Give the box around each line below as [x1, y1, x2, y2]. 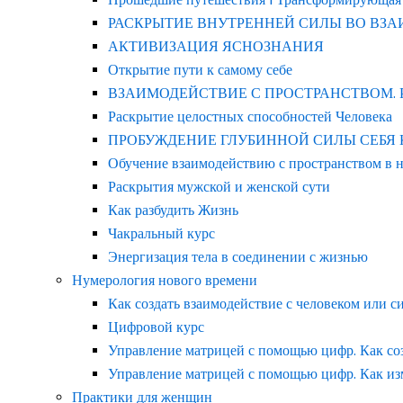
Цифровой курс [108, 318, 204, 336]
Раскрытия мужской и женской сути [108, 178, 330, 195]
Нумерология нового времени [72, 272, 261, 289]
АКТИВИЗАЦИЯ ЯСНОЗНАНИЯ [108, 38, 324, 55]
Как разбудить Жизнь [108, 201, 238, 219]
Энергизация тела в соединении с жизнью [108, 248, 368, 265]
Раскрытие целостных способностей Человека [108, 108, 392, 125]
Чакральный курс [108, 225, 215, 242]
